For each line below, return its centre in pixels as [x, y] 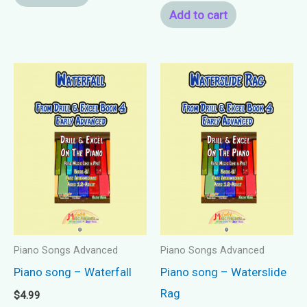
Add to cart [198, 15]
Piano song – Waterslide [223, 272]
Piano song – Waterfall [73, 272]
